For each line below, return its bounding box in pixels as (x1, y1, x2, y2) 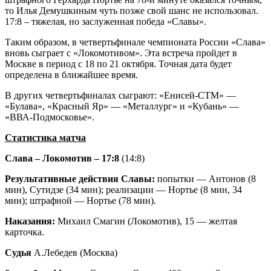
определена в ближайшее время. (5, 69, 138, 80)
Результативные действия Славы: (5, 173, 155, 184)
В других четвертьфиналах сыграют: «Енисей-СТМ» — (5, 90, 236, 100)
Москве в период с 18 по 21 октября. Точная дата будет (5, 58, 232, 69)
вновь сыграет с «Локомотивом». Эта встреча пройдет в (5, 47, 237, 58)
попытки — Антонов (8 (155, 173, 256, 184)
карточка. (5, 226, 44, 237)
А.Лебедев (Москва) (31, 247, 117, 258)
